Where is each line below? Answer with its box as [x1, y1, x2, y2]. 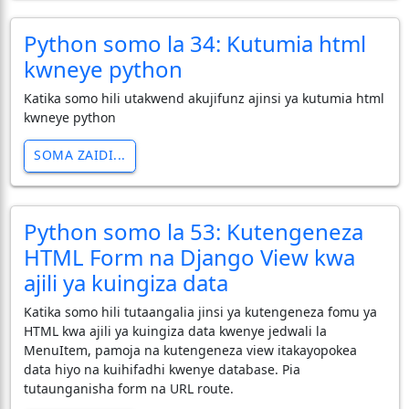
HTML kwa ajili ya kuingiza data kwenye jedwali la [23, 321, 327, 340]
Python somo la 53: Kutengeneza [23, 215, 363, 246]
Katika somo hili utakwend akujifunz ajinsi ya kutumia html [23, 89, 384, 107]
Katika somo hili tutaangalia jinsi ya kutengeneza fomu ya [23, 302, 377, 320]
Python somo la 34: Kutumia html [23, 27, 366, 58]
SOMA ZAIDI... [34, 146, 126, 163]
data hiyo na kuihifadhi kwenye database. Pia [23, 360, 300, 378]
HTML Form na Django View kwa [23, 241, 355, 272]
